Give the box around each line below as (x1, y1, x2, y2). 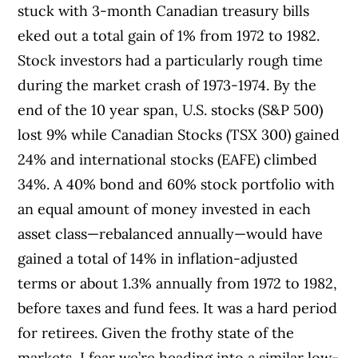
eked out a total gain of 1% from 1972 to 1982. (18, 26, 320, 45)
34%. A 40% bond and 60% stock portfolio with (18, 174, 336, 193)
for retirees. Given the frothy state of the (18, 323, 295, 342)
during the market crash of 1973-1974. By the (18, 75, 317, 94)
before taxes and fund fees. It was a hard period (18, 298, 338, 317)
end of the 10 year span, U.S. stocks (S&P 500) (18, 100, 324, 119)
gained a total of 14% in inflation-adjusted (18, 249, 299, 268)
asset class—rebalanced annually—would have (18, 224, 324, 243)
